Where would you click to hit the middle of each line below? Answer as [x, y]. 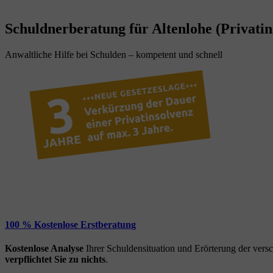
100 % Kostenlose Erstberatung [70, 224]
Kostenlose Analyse [44, 249]
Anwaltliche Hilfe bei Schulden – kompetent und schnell [114, 54]
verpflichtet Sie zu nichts [55, 260]
